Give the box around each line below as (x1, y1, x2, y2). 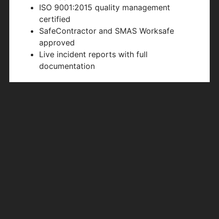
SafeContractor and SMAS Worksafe (39, 26, 175, 36)
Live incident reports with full (39, 49, 148, 60)
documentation (39, 61, 95, 71)
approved (39, 38, 75, 48)
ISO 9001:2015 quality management (39, 2, 171, 13)
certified (39, 14, 71, 24)
